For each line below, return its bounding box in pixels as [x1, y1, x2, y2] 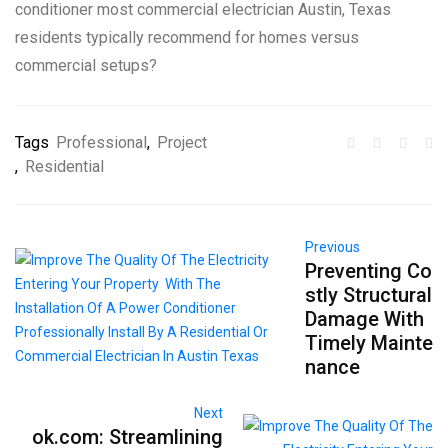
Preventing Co [304, 259, 432, 284]
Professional [56, 133, 147, 153]
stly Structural [304, 283, 432, 308]
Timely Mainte [304, 331, 433, 356]
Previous [304, 239, 360, 256]
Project [157, 133, 207, 153]
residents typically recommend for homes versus [15, 28, 359, 48]
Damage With [304, 307, 424, 332]
